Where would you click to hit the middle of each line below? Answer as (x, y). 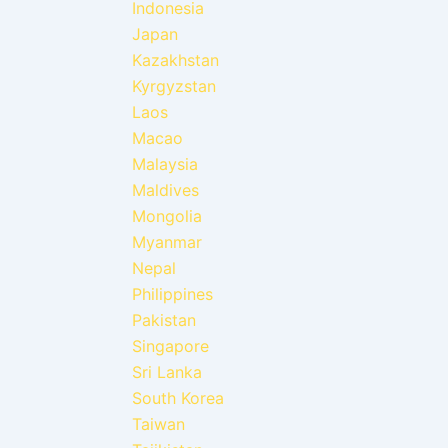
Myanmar (167, 241)
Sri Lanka (167, 371)
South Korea (178, 397)
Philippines (172, 293)
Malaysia (165, 163)
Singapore (170, 345)
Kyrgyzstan (174, 85)
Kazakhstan (175, 59)
